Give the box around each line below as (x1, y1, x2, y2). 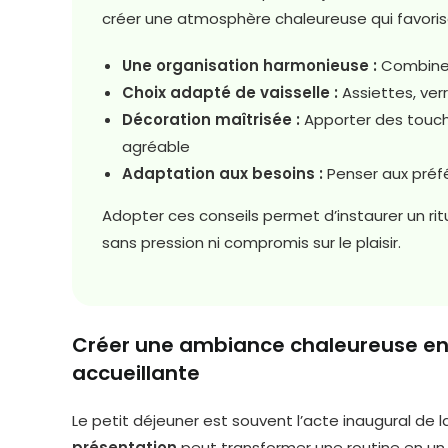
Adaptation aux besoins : (122, 163, 323, 184)
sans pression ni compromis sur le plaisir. (102, 232, 401, 253)
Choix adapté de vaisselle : (122, 82, 338, 103)
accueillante (72, 359, 200, 387)
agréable (122, 136, 190, 157)
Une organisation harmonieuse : (122, 55, 377, 76)
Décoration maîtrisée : (122, 109, 300, 130)
